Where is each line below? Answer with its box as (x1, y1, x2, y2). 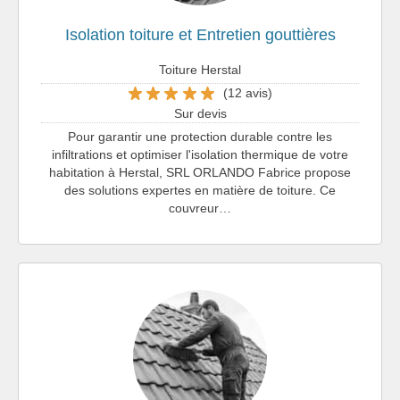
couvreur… (169, 200, 231, 215)
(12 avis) (222, 86, 272, 101)
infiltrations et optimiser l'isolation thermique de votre (52, 146, 348, 162)
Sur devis (173, 105, 227, 121)
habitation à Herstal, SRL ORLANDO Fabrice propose (49, 164, 351, 179)
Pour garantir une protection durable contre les (68, 129, 332, 144)
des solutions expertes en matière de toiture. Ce (64, 182, 336, 197)
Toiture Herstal (159, 62, 241, 77)
